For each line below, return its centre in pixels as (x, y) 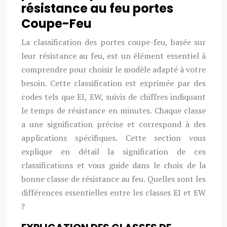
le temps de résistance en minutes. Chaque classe (113, 110)
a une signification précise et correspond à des (113, 124)
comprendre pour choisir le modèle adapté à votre (113, 69)
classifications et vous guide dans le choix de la (113, 165)
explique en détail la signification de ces (113, 152)
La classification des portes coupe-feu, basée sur (113, 42)
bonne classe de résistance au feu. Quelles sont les (113, 179)
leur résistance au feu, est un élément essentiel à (113, 56)
